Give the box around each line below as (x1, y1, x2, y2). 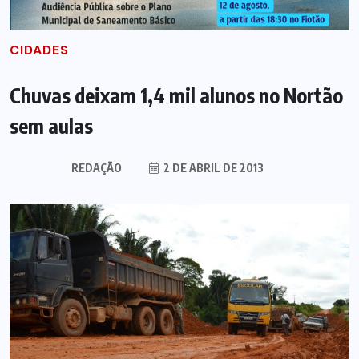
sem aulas (10, 112, 93, 139)
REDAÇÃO (71, 160, 122, 175)
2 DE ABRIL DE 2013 (161, 160, 264, 175)
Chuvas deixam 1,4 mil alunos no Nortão (10, 82, 343, 108)
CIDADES (10, 41, 69, 58)
